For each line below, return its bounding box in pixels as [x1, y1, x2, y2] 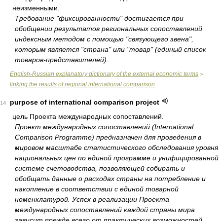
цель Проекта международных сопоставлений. [12, 112, 164, 120]
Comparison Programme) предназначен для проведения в [15, 133, 201, 141]
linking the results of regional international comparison [10, 81, 155, 88]
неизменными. [12, 4, 60, 12]
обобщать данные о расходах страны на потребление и [15, 175, 206, 183]
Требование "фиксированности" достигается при [15, 14, 184, 22]
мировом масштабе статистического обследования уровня [15, 144, 218, 151]
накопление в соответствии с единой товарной [15, 185, 179, 193]
